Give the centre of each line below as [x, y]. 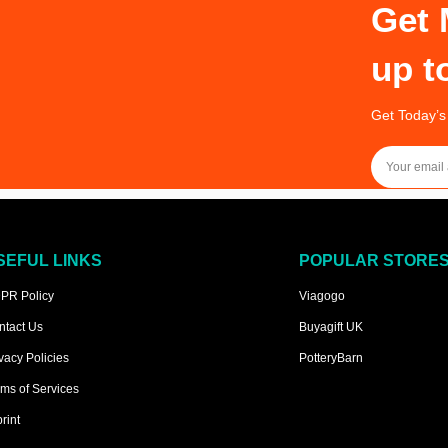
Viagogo [322, 296]
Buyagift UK [331, 327]
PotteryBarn [331, 358]
